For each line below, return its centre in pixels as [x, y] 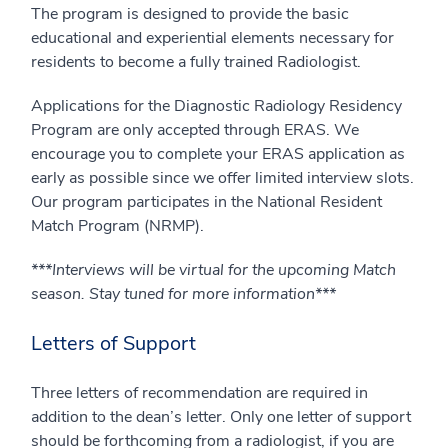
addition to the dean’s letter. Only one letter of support [221, 417]
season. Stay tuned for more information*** [183, 294]
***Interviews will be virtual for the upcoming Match [213, 270]
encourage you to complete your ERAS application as [218, 154]
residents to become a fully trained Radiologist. [196, 62]
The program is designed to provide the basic [190, 14]
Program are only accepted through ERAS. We [195, 130]
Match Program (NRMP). [117, 226]
